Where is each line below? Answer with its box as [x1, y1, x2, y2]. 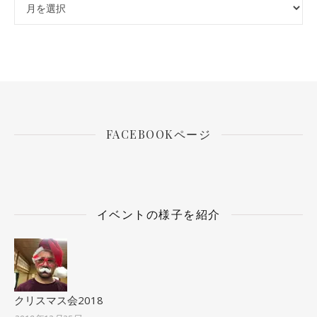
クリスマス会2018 [14, 293, 103, 307]
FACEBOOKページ [105, 127, 212, 142]
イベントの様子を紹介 [96, 207, 221, 221]
